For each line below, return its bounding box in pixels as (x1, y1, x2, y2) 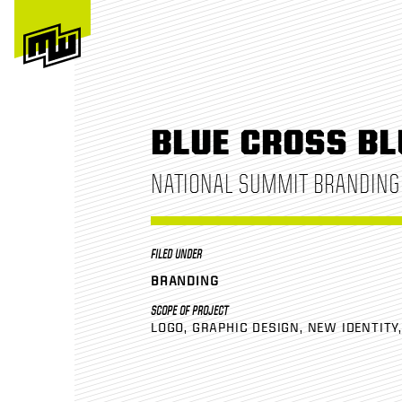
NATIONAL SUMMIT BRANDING (151, 168, 400, 199)
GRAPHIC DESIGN (191, 320, 301, 336)
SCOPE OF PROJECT (151, 303, 228, 319)
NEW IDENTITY (307, 320, 399, 336)
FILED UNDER (151, 246, 202, 262)
